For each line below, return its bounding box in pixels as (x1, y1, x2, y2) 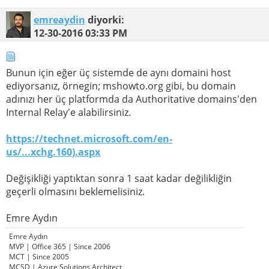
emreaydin (33, 13, 85, 27)
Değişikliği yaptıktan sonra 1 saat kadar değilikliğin (6, 172, 232, 186)
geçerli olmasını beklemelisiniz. (6, 185, 145, 199)
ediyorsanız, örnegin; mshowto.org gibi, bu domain (6, 79, 236, 93)
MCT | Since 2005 (9, 252, 69, 262)
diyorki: (85, 13, 124, 27)
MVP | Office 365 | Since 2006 (9, 241, 110, 252)
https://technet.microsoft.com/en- (6, 132, 172, 146)
